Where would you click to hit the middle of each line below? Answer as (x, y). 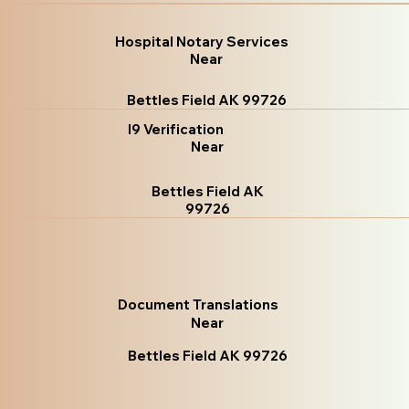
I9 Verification (176, 130)
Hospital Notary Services (202, 42)
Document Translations (198, 305)
